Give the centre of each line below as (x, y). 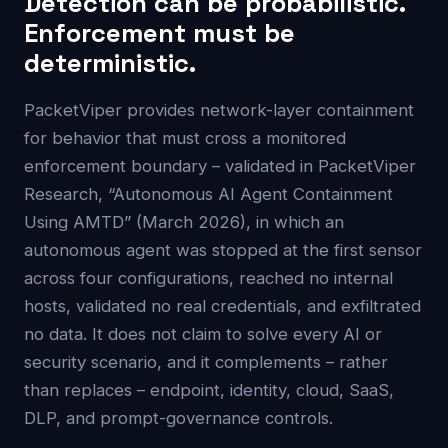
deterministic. (110, 62)
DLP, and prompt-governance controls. (178, 417)
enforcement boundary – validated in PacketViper (220, 165)
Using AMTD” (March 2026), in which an (184, 221)
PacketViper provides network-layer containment (219, 109)
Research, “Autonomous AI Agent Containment (208, 193)
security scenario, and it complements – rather (206, 361)
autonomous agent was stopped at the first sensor (223, 249)
